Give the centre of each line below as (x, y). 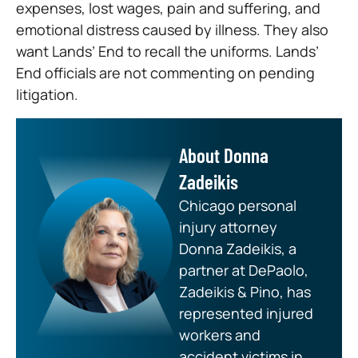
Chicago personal (238, 205)
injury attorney (228, 227)
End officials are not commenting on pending (165, 72)
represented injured (246, 313)
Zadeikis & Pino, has (245, 291)
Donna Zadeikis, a (238, 248)
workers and (220, 334)
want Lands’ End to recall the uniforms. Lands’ (167, 51)
